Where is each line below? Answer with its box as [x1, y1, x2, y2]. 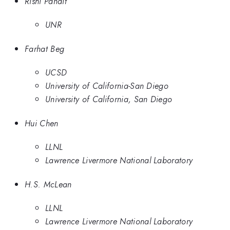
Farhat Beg [25, 42, 65, 55]
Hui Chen [25, 117, 59, 129]
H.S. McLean [25, 178, 72, 190]
